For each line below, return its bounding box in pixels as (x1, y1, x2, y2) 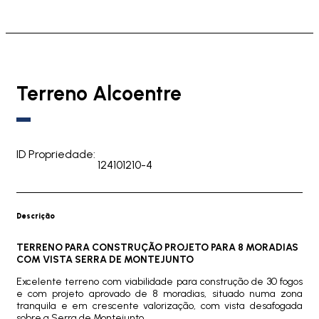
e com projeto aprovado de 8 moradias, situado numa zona (16, 288, 303, 300)
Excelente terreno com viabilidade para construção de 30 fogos (16, 276, 303, 288)
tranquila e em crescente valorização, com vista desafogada (16, 300, 303, 312)
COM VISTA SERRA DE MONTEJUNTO (16, 253, 194, 266)
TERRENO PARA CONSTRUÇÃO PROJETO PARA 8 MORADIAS (16, 241, 298, 253)
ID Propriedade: (16, 147, 95, 161)
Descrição (16, 211, 55, 221)
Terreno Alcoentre (16, 81, 182, 105)
